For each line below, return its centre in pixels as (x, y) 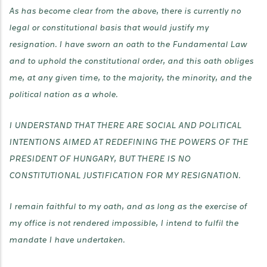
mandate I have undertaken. (67, 240)
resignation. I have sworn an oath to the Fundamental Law (128, 44)
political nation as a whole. (63, 94)
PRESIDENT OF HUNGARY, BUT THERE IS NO (100, 159)
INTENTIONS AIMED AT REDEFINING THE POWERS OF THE (128, 142)
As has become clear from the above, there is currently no (125, 11)
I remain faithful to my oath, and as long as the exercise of (128, 207)
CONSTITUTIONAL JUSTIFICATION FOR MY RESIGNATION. (125, 176)
